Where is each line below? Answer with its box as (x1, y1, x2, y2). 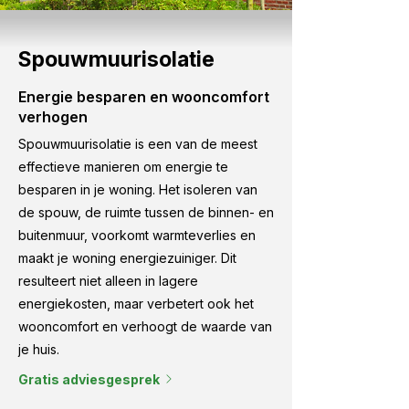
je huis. (18, 341, 59, 357)
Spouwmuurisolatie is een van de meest (18, 136, 257, 152)
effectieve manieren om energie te (18, 159, 228, 174)
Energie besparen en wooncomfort (18, 88, 269, 106)
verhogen (18, 108, 88, 126)
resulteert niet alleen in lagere (18, 273, 198, 288)
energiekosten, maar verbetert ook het (18, 296, 254, 311)
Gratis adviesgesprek (18, 371, 160, 387)
